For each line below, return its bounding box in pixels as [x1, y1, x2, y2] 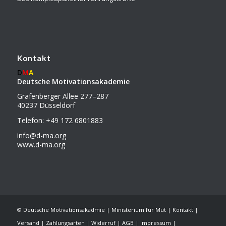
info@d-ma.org [17, 131, 66, 141]
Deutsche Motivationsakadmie [23, 206, 105, 214]
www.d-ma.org [17, 140, 65, 150]
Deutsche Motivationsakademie [17, 76, 130, 86]
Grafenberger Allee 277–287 [17, 91, 108, 101]
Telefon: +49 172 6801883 [17, 116, 103, 126]
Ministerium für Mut [111, 206, 166, 214]
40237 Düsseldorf [17, 100, 75, 110]
